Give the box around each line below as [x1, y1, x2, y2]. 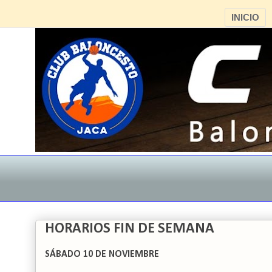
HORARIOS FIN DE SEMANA [45, 222, 214, 236]
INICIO [231, 12, 259, 22]
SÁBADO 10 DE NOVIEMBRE [45, 250, 159, 259]
